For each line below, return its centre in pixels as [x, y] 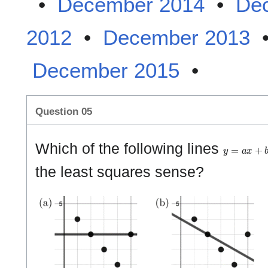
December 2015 [106, 70]
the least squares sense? [120, 171]
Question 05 [64, 112]
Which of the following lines [129, 148]
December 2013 [176, 37]
